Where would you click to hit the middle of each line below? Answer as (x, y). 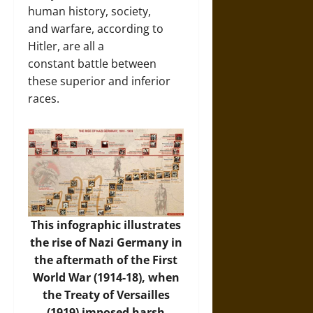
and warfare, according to (96, 28)
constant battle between (92, 63)
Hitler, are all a (66, 46)
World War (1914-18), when (106, 277)
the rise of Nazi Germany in (106, 242)
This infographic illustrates (106, 225)
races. (44, 98)
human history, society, (89, 11)
